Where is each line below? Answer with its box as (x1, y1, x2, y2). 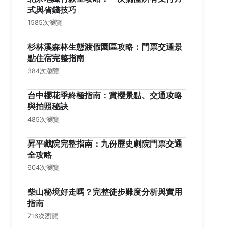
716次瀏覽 (27, 212, 58, 220)
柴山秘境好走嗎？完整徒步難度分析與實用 (27, 187, 182, 197)
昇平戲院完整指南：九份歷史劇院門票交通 (27, 138, 182, 149)
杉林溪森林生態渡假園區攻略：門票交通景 (27, 42, 182, 52)
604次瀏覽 (27, 164, 60, 172)
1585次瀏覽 (27, 19, 63, 26)
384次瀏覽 (27, 67, 60, 75)
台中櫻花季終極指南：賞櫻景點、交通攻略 (27, 90, 182, 100)
